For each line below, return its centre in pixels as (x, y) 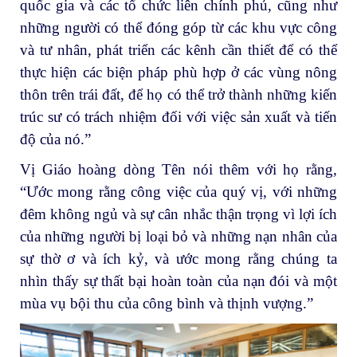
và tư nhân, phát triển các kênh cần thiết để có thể (178, 50)
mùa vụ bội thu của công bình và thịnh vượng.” (167, 304)
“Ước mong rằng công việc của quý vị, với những (178, 192)
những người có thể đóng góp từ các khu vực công (178, 28)
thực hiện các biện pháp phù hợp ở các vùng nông (178, 73)
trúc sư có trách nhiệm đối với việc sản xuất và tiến (178, 117)
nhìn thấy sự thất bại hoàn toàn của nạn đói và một (178, 281)
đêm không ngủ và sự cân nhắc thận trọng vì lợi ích (178, 214)
